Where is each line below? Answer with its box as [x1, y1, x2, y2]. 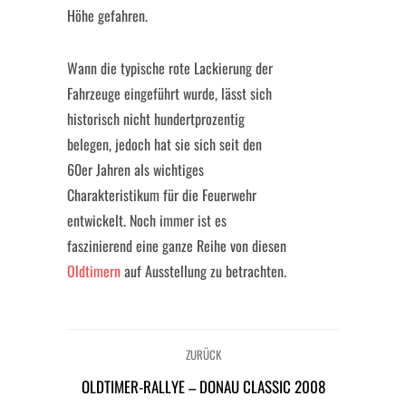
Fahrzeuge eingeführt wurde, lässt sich [67, 82, 272, 104]
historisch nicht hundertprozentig [67, 108, 245, 130]
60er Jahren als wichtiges [67, 159, 204, 180]
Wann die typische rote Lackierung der [67, 57, 273, 79]
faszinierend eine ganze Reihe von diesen [67, 235, 286, 256]
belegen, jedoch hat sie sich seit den [67, 133, 262, 155]
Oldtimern [67, 260, 121, 282]
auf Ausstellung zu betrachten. [121, 260, 286, 282]
